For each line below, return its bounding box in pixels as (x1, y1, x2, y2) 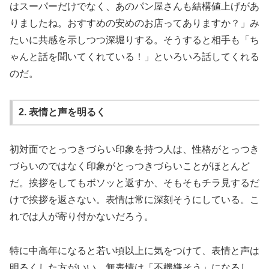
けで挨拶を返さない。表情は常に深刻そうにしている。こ (10, 194, 259, 205)
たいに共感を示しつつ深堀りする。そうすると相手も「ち (10, 34, 259, 45)
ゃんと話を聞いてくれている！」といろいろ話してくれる (10, 51, 259, 62)
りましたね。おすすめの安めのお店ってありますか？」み (10, 17, 259, 28)
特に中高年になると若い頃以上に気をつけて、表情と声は (10, 245, 259, 256)
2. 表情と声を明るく (18, 107, 106, 118)
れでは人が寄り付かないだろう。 (10, 211, 154, 222)
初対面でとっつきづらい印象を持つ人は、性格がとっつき (10, 144, 259, 154)
